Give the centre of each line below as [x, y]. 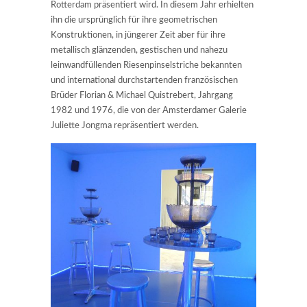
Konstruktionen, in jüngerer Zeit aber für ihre [138, 35]
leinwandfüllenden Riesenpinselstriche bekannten [146, 65]
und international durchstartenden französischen [144, 80]
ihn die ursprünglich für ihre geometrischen [134, 20]
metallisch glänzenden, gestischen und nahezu [139, 50]
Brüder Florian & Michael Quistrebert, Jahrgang [142, 95]
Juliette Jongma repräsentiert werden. [125, 125]
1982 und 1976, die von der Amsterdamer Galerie [149, 110]
